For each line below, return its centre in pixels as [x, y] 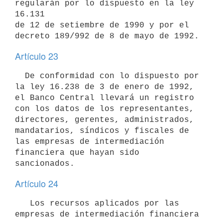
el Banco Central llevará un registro [105, 98]
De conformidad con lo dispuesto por [20, 76]
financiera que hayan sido [77, 153]
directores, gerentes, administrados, [105, 120]
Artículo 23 [37, 56]
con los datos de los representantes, [105, 109]
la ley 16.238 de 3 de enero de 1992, [105, 87]
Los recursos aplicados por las [22, 203]
